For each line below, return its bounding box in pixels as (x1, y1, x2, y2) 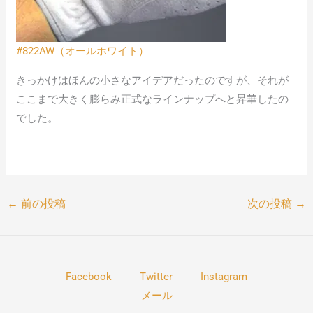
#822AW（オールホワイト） (16, 45, 150, 58)
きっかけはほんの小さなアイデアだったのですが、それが (16, 74, 289, 87)
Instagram (201, 270, 247, 284)
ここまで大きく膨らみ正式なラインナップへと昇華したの (16, 93, 289, 106)
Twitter (140, 270, 173, 284)
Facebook (66, 270, 112, 284)
